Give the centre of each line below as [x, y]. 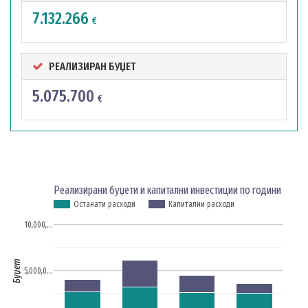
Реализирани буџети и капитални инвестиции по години [167, 190]
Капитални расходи [201, 205]
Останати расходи [104, 205]
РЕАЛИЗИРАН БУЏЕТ [92, 66]
